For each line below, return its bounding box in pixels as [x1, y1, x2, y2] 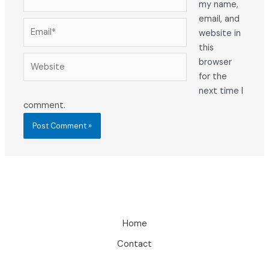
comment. [23, 99, 66, 111]
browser [198, 56, 232, 68]
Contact [117, 238, 152, 250]
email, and [198, 13, 240, 25]
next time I [198, 85, 243, 97]
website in [198, 27, 241, 39]
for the [198, 70, 227, 82]
